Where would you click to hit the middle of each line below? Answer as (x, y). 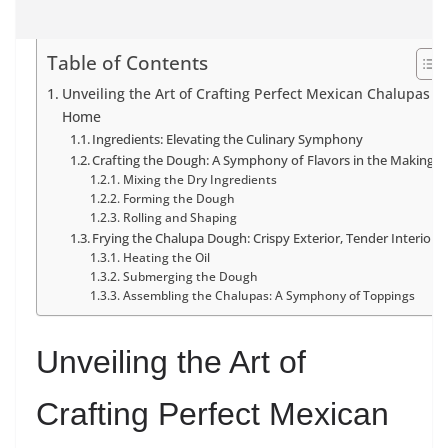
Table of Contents (127, 63)
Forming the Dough (178, 199)
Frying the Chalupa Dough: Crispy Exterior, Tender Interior (264, 238)
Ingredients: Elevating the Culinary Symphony (228, 139)
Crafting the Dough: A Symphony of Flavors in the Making (263, 160)
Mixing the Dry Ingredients (199, 180)
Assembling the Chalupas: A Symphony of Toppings (268, 296)
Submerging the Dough (190, 277)
